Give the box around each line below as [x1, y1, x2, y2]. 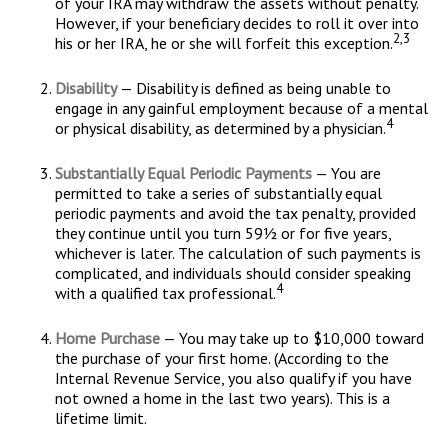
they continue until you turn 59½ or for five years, [55, 223, 391, 243]
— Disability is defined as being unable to [117, 78, 391, 98]
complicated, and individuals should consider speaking [55, 263, 411, 283]
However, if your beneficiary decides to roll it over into [55, 13, 419, 33]
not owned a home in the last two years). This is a [55, 388, 390, 408]
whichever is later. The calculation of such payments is [55, 243, 421, 263]
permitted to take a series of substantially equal [55, 183, 382, 203]
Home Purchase [55, 328, 160, 348]
